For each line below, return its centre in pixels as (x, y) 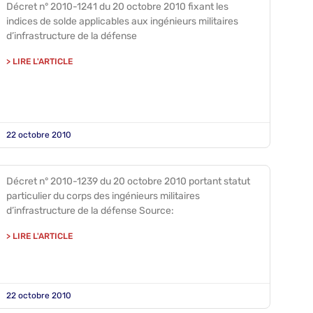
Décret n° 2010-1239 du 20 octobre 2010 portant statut (128, 181)
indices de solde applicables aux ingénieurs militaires (122, 21)
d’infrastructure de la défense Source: (90, 211)
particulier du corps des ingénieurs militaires (103, 196)
